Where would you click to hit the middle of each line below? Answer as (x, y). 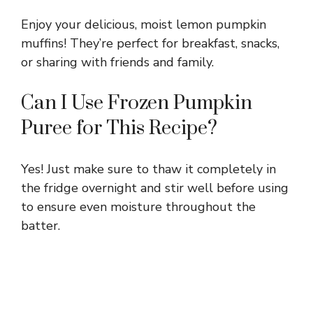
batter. (41, 225)
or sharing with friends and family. (117, 62)
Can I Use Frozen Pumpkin (137, 103)
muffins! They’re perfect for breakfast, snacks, (150, 43)
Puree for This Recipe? (119, 128)
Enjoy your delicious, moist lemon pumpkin (144, 24)
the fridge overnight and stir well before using (155, 188)
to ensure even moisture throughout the (138, 206)
